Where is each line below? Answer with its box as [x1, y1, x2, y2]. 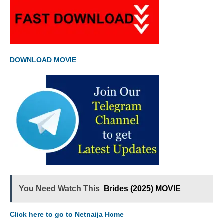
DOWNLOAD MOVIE [10, 56, 76, 64]
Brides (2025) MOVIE [104, 184, 181, 193]
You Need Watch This [19, 184, 100, 193]
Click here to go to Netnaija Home [10, 210, 124, 219]
